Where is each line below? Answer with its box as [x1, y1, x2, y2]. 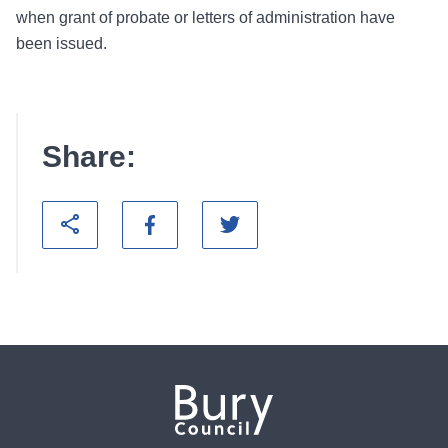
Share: [42, 140, 136, 173]
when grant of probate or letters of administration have [16, 9, 395, 26]
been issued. [16, 35, 107, 52]
